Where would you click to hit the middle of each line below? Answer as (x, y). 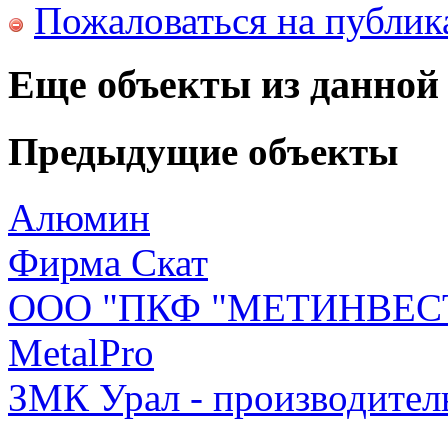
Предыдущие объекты (203, 152)
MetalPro (81, 353)
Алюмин (79, 218)
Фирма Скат (108, 263)
